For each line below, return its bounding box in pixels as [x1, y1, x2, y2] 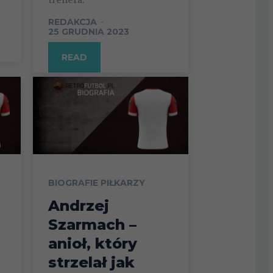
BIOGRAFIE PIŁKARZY [48, 177, 145, 189]
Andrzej [48, 197, 109, 215]
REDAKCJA [48, 16, 97, 27]
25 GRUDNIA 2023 [48, 26, 129, 37]
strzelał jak [48, 253, 135, 272]
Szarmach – [48, 216, 136, 234]
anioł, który [48, 235, 137, 253]
